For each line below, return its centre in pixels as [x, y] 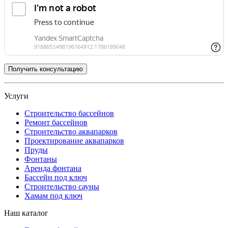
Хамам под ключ [53, 195]
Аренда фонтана [53, 168]
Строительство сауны [62, 186]
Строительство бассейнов [69, 113]
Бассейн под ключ [56, 177]
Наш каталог [26, 213]
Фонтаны [41, 159]
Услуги [16, 96]
